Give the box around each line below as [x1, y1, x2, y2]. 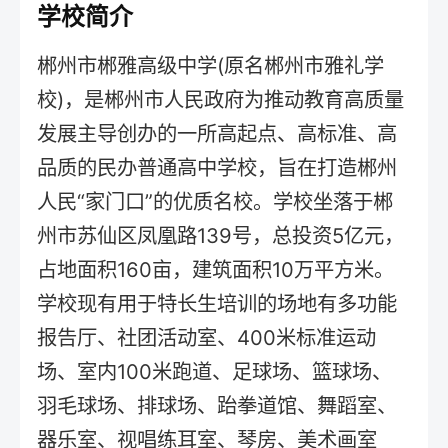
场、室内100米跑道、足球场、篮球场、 [37, 358, 393, 384]
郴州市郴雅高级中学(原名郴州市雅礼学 [37, 52, 385, 78]
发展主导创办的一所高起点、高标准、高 [37, 120, 398, 146]
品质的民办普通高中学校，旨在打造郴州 [37, 154, 398, 180]
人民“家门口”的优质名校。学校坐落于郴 [37, 188, 394, 214]
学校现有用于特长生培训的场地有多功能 [37, 290, 398, 316]
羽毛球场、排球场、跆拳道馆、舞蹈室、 [37, 392, 398, 418]
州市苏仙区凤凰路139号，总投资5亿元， [37, 222, 405, 248]
